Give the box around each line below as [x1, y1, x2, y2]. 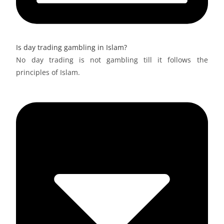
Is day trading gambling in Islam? [16, 42, 127, 52]
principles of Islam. [16, 67, 82, 77]
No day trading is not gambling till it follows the [16, 54, 208, 64]
